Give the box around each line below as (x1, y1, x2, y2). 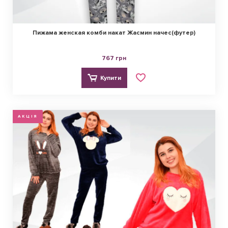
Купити (100, 74, 121, 82)
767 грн (102, 54, 126, 63)
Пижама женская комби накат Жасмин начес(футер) (33, 29, 195, 37)
